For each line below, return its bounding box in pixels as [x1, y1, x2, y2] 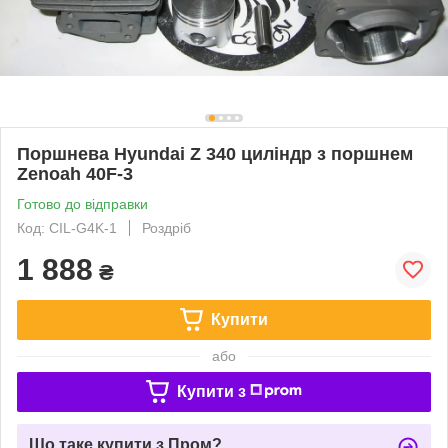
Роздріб [142, 219, 191, 236]
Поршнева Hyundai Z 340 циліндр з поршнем [17, 143, 413, 164]
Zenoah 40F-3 [17, 163, 133, 184]
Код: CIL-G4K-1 [17, 219, 117, 236]
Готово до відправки [17, 195, 148, 212]
